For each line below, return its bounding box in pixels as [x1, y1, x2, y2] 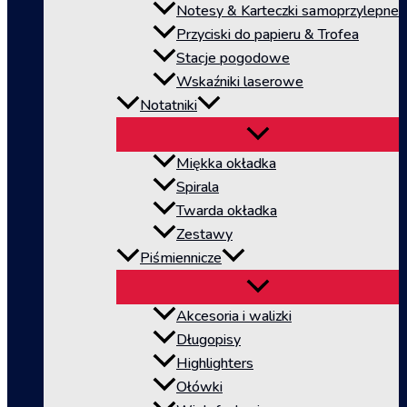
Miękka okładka [176, 154, 276, 174]
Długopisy [176, 330, 241, 351]
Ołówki [176, 377, 223, 398]
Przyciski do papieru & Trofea [176, 25, 359, 45]
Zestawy [176, 224, 233, 245]
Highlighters [176, 353, 253, 374]
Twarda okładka [176, 201, 277, 222]
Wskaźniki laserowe [176, 72, 303, 93]
